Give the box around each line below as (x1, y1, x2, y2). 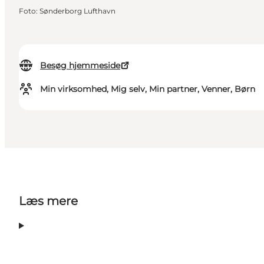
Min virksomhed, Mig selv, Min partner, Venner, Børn (40, 84, 255, 95)
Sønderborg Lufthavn (39, 6, 115, 16)
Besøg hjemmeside (40, 60, 120, 71)
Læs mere (19, 194, 78, 209)
